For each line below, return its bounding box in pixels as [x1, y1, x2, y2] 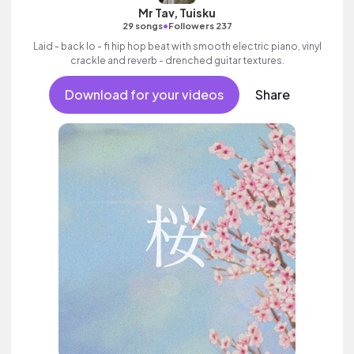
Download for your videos [64, 86, 224, 103]
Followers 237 [168, 21, 232, 31]
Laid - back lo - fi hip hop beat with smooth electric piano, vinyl [32, 40, 322, 52]
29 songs [122, 21, 163, 31]
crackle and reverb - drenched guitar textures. [70, 55, 284, 66]
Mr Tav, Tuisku [138, 6, 216, 20]
